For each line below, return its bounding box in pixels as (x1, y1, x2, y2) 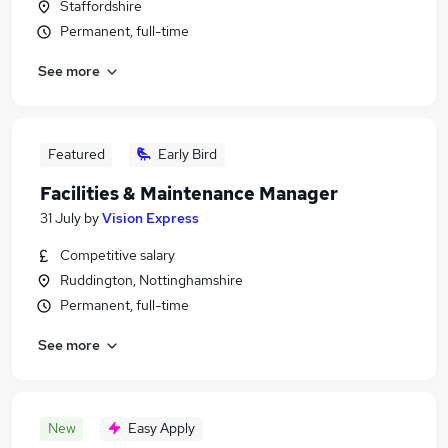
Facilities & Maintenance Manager (40, 182, 338, 205)
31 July (40, 209, 81, 227)
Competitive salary (60, 246, 175, 264)
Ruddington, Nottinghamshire (60, 271, 243, 289)
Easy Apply (128, 419, 195, 437)
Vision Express (102, 209, 199, 227)
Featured (47, 145, 105, 163)
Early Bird (158, 145, 217, 163)
